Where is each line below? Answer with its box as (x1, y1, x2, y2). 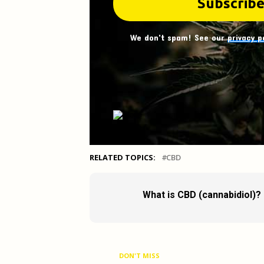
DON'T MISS (119, 250, 160, 260)
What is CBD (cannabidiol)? (143, 189, 261, 200)
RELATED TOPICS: (90, 151, 156, 163)
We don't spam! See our (130, 32, 227, 42)
